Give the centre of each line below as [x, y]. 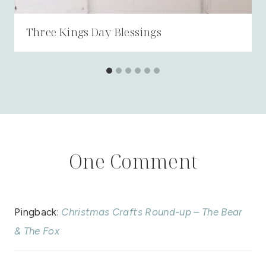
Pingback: [38, 212]
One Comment [133, 161]
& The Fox [37, 231]
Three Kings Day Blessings [94, 32]
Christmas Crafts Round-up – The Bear [152, 212]
